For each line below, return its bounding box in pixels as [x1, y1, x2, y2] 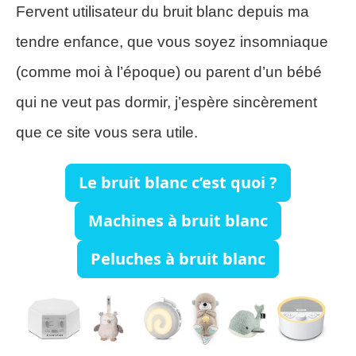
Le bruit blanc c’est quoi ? [79, 172, 277, 194]
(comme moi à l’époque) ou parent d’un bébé [16, 64, 322, 81]
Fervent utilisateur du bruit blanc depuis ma [16, 3, 309, 21]
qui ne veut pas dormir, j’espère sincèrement [16, 94, 317, 111]
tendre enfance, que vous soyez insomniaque [16, 33, 328, 51]
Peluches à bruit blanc [91, 248, 265, 270]
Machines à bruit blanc [88, 210, 268, 232]
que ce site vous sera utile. [16, 124, 198, 141]
